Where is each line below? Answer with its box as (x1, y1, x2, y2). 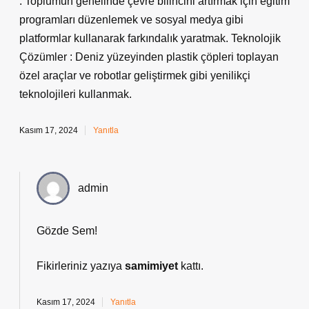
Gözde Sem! (37, 225, 97, 237)
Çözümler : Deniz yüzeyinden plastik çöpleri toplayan (19, 51, 279, 63)
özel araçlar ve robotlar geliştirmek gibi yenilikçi (19, 70, 250, 81)
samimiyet (125, 260, 178, 272)
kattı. (178, 260, 203, 272)
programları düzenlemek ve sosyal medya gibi (19, 14, 243, 26)
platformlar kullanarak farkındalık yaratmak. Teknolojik (19, 32, 281, 44)
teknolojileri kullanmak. (19, 88, 132, 100)
